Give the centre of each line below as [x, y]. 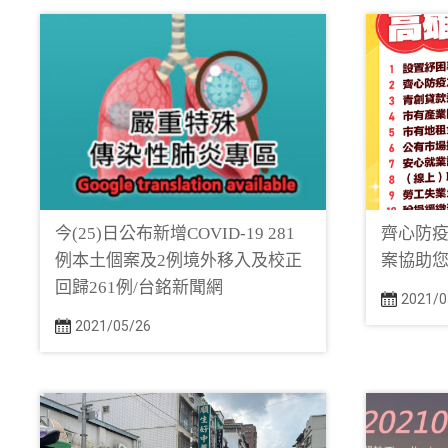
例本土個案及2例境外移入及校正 [178, 260]
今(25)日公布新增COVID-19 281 [175, 233]
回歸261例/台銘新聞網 [139, 287]
